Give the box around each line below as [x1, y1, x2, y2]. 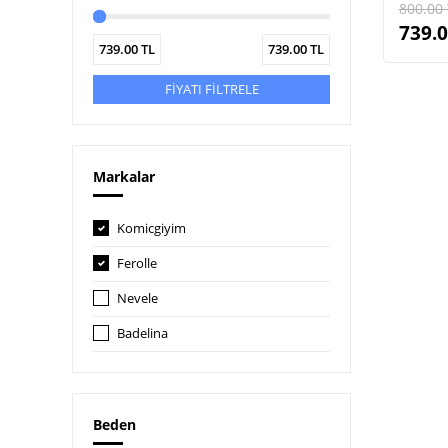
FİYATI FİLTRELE [164, 80, 259, 98]
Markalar [93, 167, 155, 186]
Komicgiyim [117, 219, 186, 237]
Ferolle [117, 254, 157, 272]
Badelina [117, 324, 168, 342]
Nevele [117, 289, 158, 307]
